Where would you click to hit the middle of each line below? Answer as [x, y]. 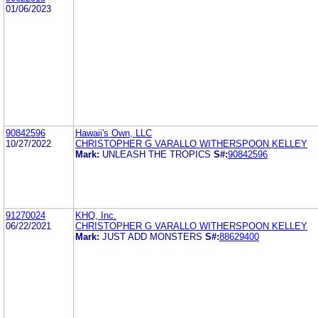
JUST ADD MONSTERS [152, 236]
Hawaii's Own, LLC [114, 133]
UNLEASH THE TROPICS [157, 154]
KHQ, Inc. [96, 215]
